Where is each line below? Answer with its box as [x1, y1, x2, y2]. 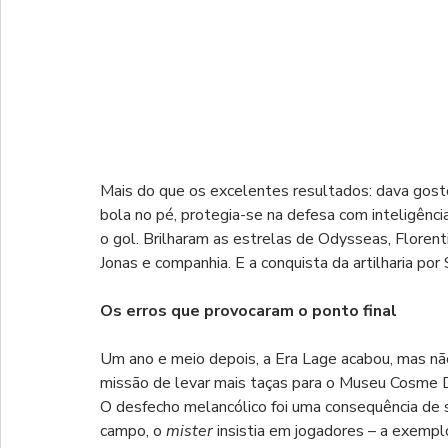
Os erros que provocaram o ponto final [100, 300, 397, 323]
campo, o [100, 420, 166, 443]
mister [166, 420, 213, 443]
